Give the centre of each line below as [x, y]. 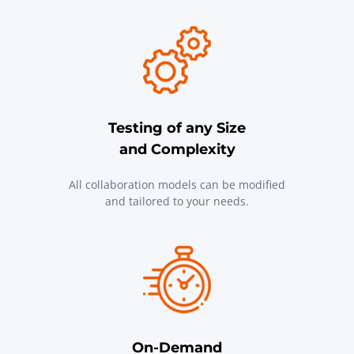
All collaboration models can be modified [177, 184]
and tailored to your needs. [177, 201]
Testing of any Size [177, 128]
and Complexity [177, 149]
